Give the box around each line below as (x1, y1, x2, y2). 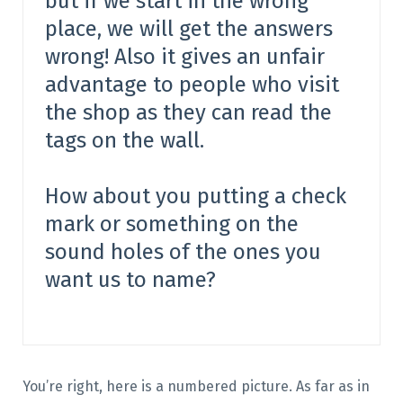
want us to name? (44, 267, 216, 293)
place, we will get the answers (44, 15, 333, 41)
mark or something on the (44, 211, 299, 237)
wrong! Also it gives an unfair (44, 43, 325, 69)
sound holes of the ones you (44, 239, 321, 265)
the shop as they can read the (44, 99, 332, 125)
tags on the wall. (44, 127, 204, 153)
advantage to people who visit (44, 71, 339, 97)
